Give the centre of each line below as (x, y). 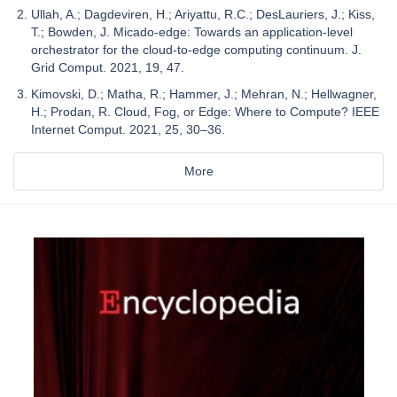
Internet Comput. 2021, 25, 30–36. (128, 129)
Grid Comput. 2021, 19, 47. (108, 67)
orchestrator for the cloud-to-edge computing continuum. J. (196, 49)
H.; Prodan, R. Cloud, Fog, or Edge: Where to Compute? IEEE (205, 111)
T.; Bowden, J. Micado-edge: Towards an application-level (192, 31)
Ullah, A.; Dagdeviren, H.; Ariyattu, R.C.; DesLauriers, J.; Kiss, (203, 14)
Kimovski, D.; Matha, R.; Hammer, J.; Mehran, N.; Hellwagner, (204, 93)
